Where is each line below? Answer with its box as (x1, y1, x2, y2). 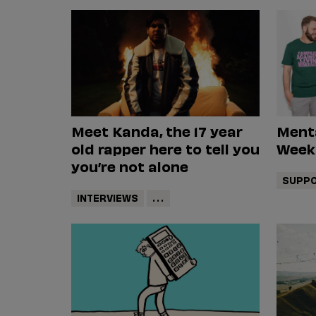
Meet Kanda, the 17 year (71, 120, 243, 140)
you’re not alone (71, 155, 188, 176)
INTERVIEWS (76, 190, 138, 205)
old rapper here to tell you (71, 138, 260, 158)
